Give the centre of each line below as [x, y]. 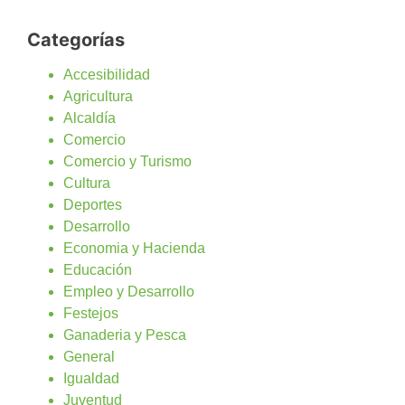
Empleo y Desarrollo [129, 291]
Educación [98, 269]
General [89, 356]
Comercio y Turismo [127, 161]
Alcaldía [89, 118]
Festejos [91, 313]
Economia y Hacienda [134, 248]
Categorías [76, 39]
